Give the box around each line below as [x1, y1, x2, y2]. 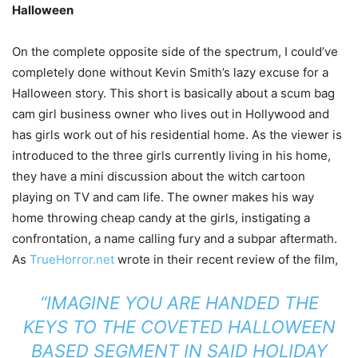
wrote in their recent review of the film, [114, 252, 338, 268]
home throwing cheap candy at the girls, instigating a [12, 210, 310, 226]
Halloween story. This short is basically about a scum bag [12, 86, 335, 101]
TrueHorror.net [30, 252, 114, 268]
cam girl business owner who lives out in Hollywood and [12, 106, 329, 122]
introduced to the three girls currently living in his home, [12, 148, 331, 164]
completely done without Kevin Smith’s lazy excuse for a [12, 65, 328, 81]
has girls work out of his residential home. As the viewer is [12, 127, 342, 143]
